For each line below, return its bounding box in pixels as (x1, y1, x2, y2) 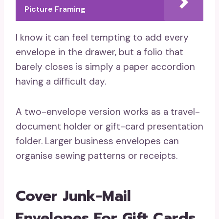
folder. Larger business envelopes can (16, 135, 179, 147)
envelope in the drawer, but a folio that (16, 46, 183, 58)
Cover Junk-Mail (16, 185, 131, 207)
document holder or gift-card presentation (16, 120, 203, 132)
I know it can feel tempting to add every (16, 31, 189, 44)
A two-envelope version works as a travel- (16, 106, 200, 118)
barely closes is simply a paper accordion (16, 61, 195, 73)
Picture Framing (24, 4, 86, 14)
